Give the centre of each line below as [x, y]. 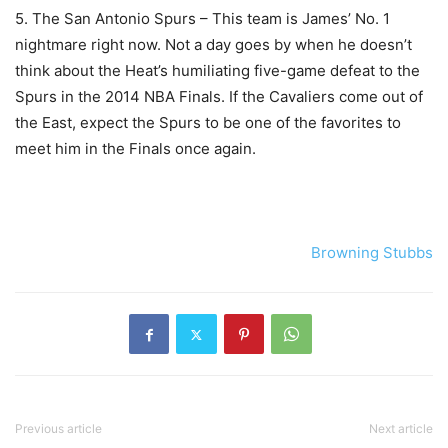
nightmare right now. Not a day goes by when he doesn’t [213, 45]
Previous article [58, 429]
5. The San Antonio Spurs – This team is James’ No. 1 [202, 19]
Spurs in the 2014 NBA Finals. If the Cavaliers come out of [219, 97]
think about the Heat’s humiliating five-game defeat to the [217, 71]
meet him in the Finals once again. [135, 149]
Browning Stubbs [372, 253]
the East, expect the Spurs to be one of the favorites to [208, 123]
